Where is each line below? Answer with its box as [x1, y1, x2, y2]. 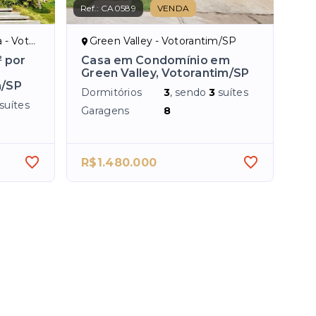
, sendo [170, 86, 209, 99]
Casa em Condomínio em [81, 54, 231, 68]
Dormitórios [81, 86, 142, 99]
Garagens [81, 104, 130, 118]
